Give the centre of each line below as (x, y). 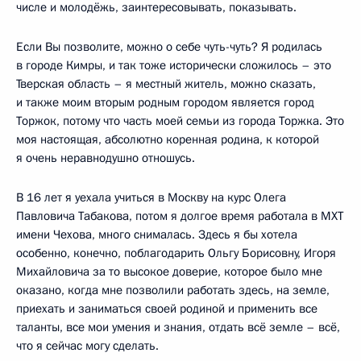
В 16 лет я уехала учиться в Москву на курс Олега (151, 197)
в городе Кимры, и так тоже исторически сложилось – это (174, 65)
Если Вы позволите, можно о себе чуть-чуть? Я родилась (169, 46)
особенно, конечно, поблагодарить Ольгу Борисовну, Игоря (176, 253)
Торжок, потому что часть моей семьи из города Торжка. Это (180, 120)
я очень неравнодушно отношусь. (106, 158)
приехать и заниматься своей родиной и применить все (167, 308)
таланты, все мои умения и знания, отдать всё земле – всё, (178, 327)
